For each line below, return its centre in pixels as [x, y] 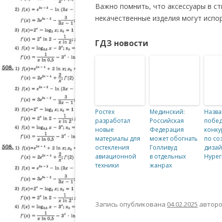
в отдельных [168, 156]
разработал [113, 121]
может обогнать [174, 139]
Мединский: [167, 112]
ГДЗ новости [122, 43]
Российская [167, 121]
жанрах [161, 165]
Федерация [167, 130]
